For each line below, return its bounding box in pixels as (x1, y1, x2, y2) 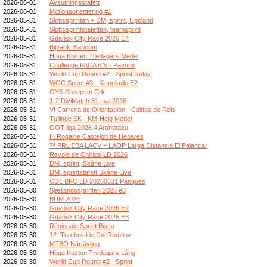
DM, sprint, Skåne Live (49, 159, 115, 167)
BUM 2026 (49, 195, 80, 203)
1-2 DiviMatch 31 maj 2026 (49, 97, 126, 104)
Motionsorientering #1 (49, 7, 111, 15)
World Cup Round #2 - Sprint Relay (49, 70, 151, 77)
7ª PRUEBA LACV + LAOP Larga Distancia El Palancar (49, 141, 207, 149)
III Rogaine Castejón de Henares (49, 132, 144, 140)
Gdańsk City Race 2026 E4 (49, 34, 129, 42)
